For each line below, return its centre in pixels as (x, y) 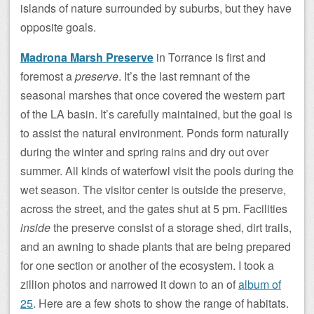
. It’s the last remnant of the (184, 76)
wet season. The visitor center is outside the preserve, (153, 189)
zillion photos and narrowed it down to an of (129, 284)
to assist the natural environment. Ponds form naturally (155, 132)
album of (260, 284)
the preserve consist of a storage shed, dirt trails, (171, 227)
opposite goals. (58, 27)
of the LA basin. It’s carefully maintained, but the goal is (156, 114)
